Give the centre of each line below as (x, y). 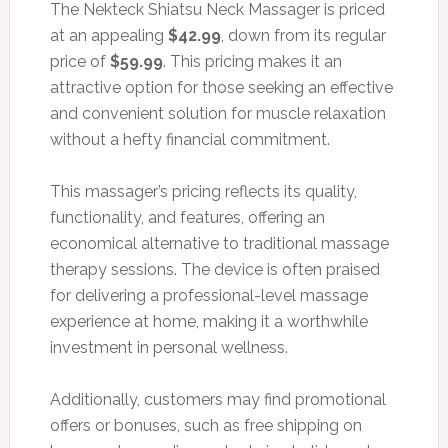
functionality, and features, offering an (187, 217)
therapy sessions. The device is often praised (214, 269)
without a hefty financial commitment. (189, 139)
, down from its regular (303, 35)
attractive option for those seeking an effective (221, 87)
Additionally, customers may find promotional (217, 399)
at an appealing (108, 35)
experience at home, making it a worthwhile (208, 321)
